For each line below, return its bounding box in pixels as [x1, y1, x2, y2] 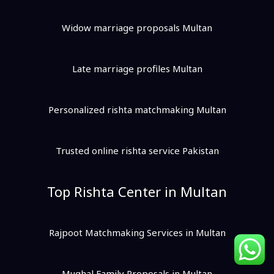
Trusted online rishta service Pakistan [55, 144, 219, 157]
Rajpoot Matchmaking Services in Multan [48, 226, 226, 239]
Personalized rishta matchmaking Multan [48, 103, 226, 116]
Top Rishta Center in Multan [47, 182, 227, 201]
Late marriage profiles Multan [72, 62, 202, 75]
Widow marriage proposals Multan [62, 21, 212, 34]
